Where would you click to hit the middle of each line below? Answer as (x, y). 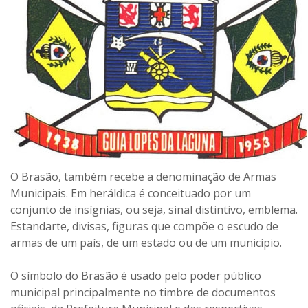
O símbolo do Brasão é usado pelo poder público (136, 276)
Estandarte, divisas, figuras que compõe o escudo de (144, 226)
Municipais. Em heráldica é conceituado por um (131, 193)
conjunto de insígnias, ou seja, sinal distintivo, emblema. (154, 210)
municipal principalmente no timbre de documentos (143, 292)
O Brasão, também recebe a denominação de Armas (143, 177)
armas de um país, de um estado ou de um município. (146, 243)
